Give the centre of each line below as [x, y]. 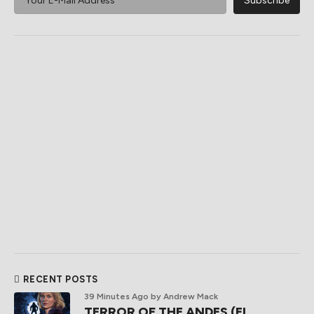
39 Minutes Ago [116, 297]
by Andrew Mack [184, 297]
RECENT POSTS [60, 280]
